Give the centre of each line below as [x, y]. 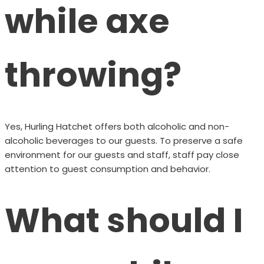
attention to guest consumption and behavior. [107, 169]
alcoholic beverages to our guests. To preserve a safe [123, 140]
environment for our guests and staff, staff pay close [122, 154]
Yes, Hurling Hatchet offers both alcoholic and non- [117, 126]
